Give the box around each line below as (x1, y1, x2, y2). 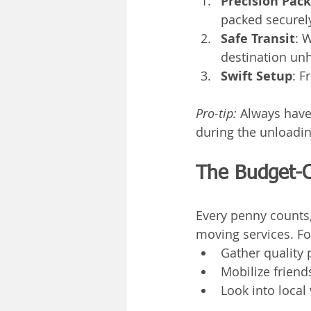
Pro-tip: (196, 105, 237, 121)
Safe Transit (221, 30, 295, 47)
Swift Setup (221, 67, 292, 85)
